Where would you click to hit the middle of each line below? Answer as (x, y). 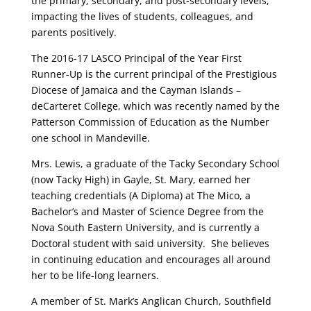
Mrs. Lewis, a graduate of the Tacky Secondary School (155, 164)
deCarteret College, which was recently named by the (155, 106)
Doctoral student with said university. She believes (150, 244)
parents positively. (74, 33)
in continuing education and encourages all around (151, 260)
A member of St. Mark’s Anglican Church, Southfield (151, 301)
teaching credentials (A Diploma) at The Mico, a (141, 196)
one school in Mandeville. (90, 138)
